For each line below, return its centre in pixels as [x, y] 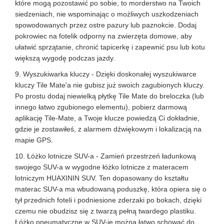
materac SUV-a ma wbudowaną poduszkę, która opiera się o [111, 189]
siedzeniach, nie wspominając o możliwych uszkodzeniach [107, 14]
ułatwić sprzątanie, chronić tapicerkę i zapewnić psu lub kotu [110, 47]
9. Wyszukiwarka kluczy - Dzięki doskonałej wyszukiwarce [106, 74]
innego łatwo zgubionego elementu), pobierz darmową [101, 107]
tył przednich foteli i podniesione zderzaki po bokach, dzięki [108, 200]
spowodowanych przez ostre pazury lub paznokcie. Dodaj [106, 25]
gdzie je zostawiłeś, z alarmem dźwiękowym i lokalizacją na [108, 129]
